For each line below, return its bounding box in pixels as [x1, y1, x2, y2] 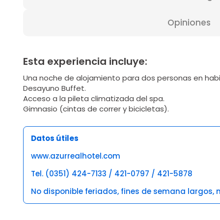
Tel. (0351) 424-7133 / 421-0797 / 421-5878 [31, 168, 192, 179]
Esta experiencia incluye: [23, 55, 147, 68]
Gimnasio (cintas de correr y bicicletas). [23, 104, 169, 114]
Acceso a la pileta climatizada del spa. [23, 93, 165, 104]
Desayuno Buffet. [23, 83, 86, 93]
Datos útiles [31, 133, 79, 143]
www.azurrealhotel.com [31, 151, 120, 161]
